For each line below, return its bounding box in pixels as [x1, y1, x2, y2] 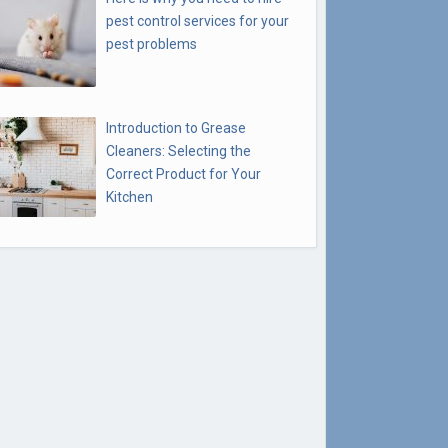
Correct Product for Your [106, 166, 261, 182]
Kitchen [106, 189, 153, 205]
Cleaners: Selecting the [106, 143, 251, 159]
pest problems [106, 36, 197, 52]
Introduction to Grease [106, 120, 246, 136]
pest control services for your [106, 13, 289, 29]
